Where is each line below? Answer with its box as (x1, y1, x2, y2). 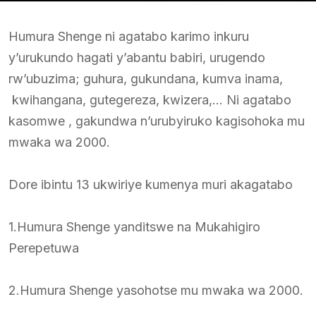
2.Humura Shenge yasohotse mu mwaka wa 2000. (8, 283, 303, 298)
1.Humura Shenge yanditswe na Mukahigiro (8, 219, 260, 235)
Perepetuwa (8, 241, 79, 256)
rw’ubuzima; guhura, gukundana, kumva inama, (8, 71, 283, 87)
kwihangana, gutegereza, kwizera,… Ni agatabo (8, 92, 291, 108)
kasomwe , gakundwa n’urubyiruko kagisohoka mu (8, 114, 305, 129)
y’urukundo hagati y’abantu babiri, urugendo (8, 50, 265, 66)
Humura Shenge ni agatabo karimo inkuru (8, 29, 249, 44)
